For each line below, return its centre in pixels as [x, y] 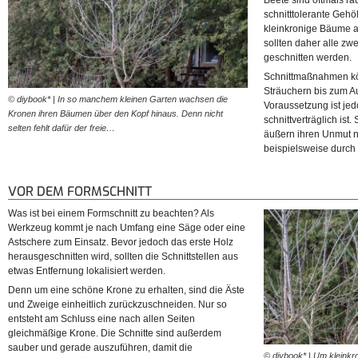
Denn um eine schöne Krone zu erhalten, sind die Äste [126, 290]
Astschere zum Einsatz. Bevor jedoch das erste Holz [121, 243]
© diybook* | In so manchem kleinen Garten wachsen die [118, 99]
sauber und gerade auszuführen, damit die [100, 348]
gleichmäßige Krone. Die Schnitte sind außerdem [115, 334]
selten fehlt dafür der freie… [62, 127]
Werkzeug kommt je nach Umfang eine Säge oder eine [127, 228]
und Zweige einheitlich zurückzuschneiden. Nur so [117, 305]
